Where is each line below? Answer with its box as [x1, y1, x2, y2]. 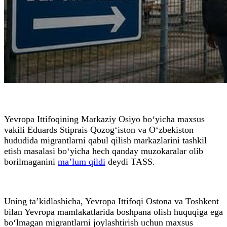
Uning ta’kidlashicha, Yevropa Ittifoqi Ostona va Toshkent [4, 196, 219, 206]
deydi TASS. [105, 156, 155, 167]
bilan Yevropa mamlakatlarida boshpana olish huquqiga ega [4, 206, 223, 217]
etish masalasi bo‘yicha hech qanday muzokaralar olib [4, 145, 203, 156]
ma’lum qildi [58, 156, 105, 167]
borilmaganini [4, 156, 58, 167]
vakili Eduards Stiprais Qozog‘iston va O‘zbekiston [4, 124, 194, 135]
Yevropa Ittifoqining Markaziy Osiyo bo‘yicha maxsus [4, 113, 205, 124]
